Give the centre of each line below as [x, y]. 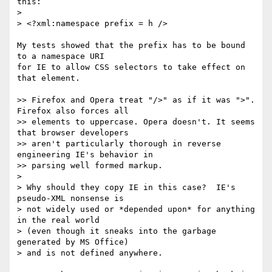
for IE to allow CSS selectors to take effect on [131, 67]
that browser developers [75, 133]
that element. [49, 78]
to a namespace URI [61, 56]
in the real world [61, 220]
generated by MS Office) [75, 242]
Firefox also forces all [75, 111]
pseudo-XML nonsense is [73, 199]
